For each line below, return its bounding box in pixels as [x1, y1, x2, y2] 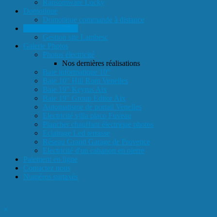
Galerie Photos [23, 42, 68, 50]
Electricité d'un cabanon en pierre [43, 146, 144, 155]
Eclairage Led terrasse [43, 129, 110, 137]
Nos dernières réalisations [62, 59, 140, 67]
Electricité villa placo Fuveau [43, 111, 131, 120]
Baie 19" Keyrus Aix [43, 85, 107, 93]
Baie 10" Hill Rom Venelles [43, 77, 128, 85]
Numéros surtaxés [23, 172, 78, 181]
